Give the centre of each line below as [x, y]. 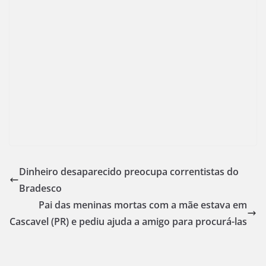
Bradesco [40, 188]
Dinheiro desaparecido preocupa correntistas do [129, 171]
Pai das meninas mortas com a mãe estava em [143, 205]
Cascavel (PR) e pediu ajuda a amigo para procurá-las [128, 221]
